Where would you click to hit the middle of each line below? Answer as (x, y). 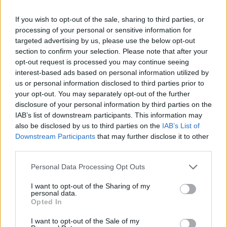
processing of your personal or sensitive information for (103, 30)
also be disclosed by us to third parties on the (89, 125)
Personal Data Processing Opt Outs (88, 167)
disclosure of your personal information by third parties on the (113, 104)
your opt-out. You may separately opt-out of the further (103, 93)
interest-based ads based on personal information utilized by (112, 72)
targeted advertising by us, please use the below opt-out (105, 40)
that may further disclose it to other (152, 136)
